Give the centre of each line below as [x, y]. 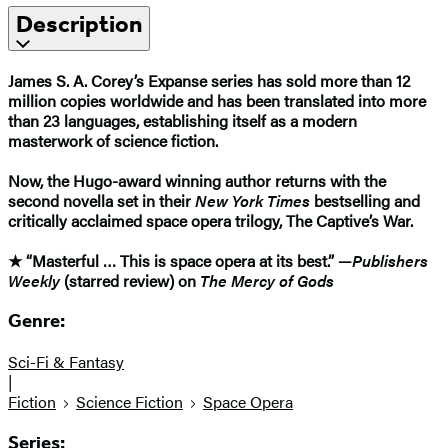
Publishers [390, 260]
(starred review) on [130, 280]
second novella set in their [101, 200]
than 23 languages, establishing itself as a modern [182, 120]
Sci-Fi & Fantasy [66, 362]
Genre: [36, 321]
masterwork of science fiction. [113, 140]
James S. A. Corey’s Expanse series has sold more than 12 [209, 80]
